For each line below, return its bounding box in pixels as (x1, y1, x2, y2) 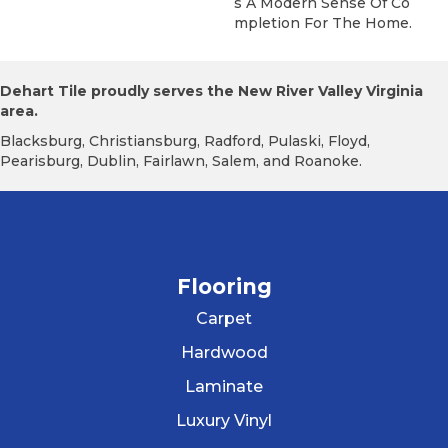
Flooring (176, 273, 272, 299)
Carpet (196, 308, 252, 328)
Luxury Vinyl (176, 410, 272, 430)
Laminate (185, 376, 263, 396)
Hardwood (180, 342, 268, 362)
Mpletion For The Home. (234, 13, 412, 32)
